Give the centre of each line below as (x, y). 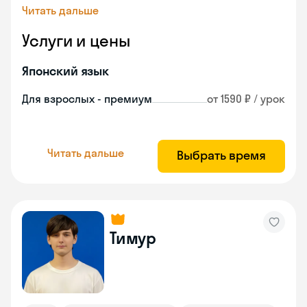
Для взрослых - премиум (87, 99)
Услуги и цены (76, 40)
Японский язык (66, 71)
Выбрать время (221, 155)
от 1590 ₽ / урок (246, 99)
